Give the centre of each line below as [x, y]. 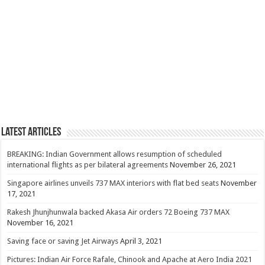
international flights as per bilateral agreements [88, 164]
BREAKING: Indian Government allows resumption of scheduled [115, 154]
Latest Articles [31, 132]
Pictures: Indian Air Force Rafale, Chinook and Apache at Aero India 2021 [130, 259]
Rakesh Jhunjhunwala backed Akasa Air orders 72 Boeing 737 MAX [119, 212]
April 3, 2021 [141, 241]
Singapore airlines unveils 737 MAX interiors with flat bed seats [113, 183]
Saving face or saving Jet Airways [63, 241]
